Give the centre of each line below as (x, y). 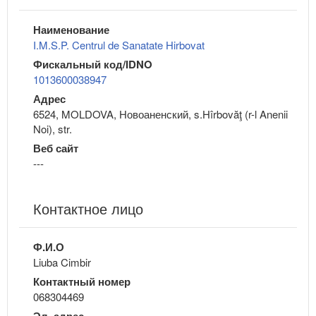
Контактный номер (82, 282)
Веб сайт (56, 148)
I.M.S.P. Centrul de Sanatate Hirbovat (119, 45)
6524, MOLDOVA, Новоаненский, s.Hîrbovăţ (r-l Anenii (160, 114)
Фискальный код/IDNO (93, 65)
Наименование (71, 30)
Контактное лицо (88, 209)
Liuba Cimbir (62, 262)
